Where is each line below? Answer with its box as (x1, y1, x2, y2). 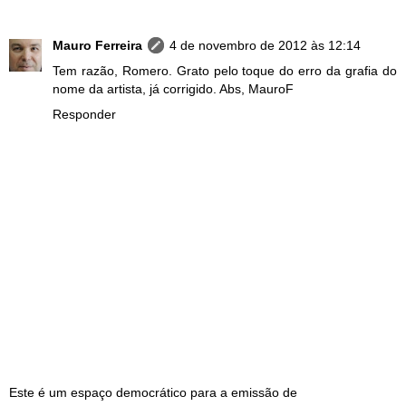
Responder (53, 106, 116, 121)
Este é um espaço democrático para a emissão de (9, 385, 297, 401)
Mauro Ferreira (53, 37, 142, 53)
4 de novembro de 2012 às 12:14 (169, 37, 361, 53)
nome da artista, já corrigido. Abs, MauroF (53, 81, 294, 96)
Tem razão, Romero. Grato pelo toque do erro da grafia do (53, 63, 397, 78)
